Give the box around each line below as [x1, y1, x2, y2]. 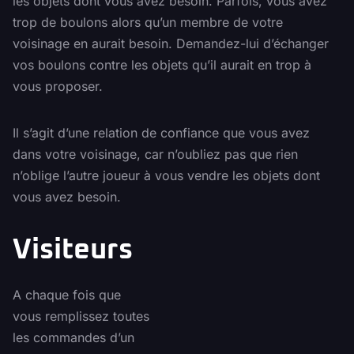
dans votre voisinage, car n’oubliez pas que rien [13, 146, 298, 163]
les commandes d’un [13, 330, 134, 346]
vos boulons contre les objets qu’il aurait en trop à [13, 57, 311, 73]
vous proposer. [13, 78, 103, 95]
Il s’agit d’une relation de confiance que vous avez [13, 125, 310, 141]
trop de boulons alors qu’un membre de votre [13, 14, 283, 31]
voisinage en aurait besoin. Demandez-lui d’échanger [13, 36, 329, 52]
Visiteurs [13, 236, 133, 265]
